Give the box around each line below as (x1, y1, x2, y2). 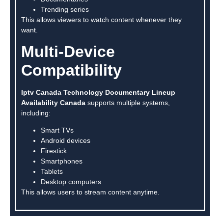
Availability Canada (21, 99, 85, 107)
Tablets (41, 167, 63, 176)
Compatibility (21, 61, 122, 79)
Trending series (41, 5, 89, 13)
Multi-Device (21, 43, 115, 60)
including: (21, 109, 51, 117)
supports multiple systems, (85, 99, 170, 107)
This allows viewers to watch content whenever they (21, 15, 182, 24)
